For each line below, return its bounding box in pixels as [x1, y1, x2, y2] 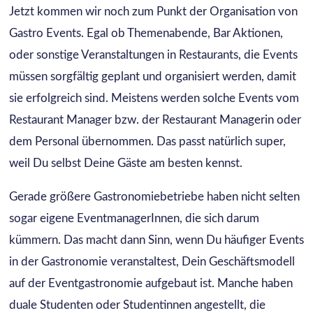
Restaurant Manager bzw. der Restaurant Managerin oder [8, 114, 301, 126]
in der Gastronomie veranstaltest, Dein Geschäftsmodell [8, 256, 295, 268]
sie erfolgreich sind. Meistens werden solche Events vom [8, 92, 299, 105]
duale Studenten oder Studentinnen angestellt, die [8, 299, 265, 312]
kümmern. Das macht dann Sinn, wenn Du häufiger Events [8, 234, 304, 247]
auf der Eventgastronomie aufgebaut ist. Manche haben [8, 277, 293, 290]
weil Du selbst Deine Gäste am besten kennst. [8, 157, 245, 170]
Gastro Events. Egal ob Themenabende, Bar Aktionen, [8, 27, 283, 40]
